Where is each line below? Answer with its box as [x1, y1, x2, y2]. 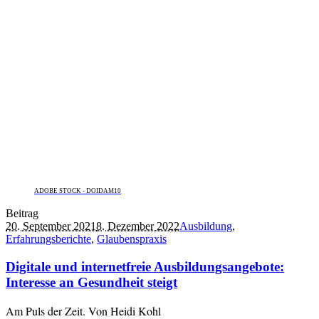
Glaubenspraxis [97, 232, 167, 245]
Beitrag [6, 206, 38, 219]
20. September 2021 [6, 219, 96, 232]
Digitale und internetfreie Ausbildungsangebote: [6, 258, 284, 274]
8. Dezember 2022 [96, 219, 179, 232]
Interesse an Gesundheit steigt [6, 274, 177, 290]
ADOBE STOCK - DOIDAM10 [34, 187, 121, 194]
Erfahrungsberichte [6, 232, 91, 245]
